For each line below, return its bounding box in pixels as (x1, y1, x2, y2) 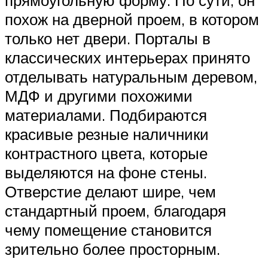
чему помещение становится (5, 220, 212, 240)
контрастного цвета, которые (5, 144, 208, 163)
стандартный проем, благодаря (5, 201, 226, 221)
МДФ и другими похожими (5, 86, 193, 106)
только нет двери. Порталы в (5, 29, 211, 48)
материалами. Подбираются (5, 105, 207, 125)
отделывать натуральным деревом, (5, 67, 257, 87)
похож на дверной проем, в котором (5, 10, 259, 29)
